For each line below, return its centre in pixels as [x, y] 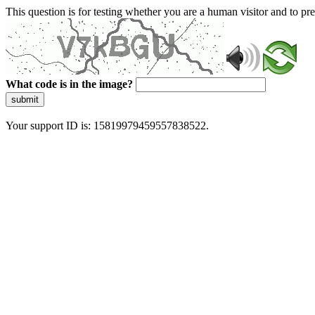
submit [25, 99]
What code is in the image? [69, 84]
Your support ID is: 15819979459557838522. [107, 126]
